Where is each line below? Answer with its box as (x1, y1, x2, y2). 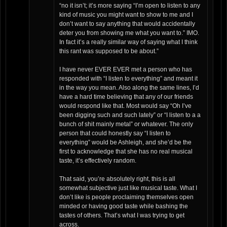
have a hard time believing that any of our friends (59, 93, 193, 101)
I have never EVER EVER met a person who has (59, 66, 192, 73)
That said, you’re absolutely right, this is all (59, 175, 175, 183)
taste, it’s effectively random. (59, 157, 136, 165)
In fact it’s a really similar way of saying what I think (59, 39, 198, 46)
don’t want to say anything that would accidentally (59, 20, 195, 28)
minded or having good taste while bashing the (59, 203, 188, 210)
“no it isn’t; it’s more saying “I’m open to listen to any (59, 2, 200, 10)
